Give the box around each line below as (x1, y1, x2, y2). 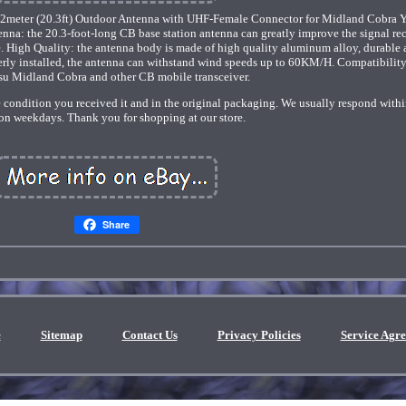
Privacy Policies (217, 328, 301, 342)
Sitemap (40, 328, 82, 342)
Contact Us (121, 328, 178, 342)
